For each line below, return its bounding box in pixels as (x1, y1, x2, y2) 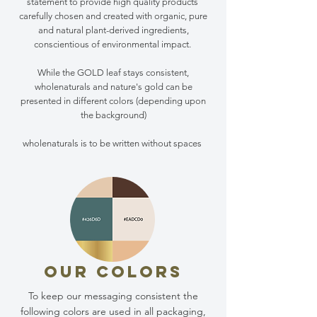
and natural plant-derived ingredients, (38, 25, 189, 36)
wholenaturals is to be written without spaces (23, 138, 204, 149)
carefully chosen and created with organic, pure (19, 11, 207, 22)
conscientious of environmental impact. (33, 39, 193, 50)
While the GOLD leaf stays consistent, (38, 67, 189, 79)
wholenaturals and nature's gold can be (34, 81, 192, 93)
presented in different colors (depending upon (21, 96, 206, 107)
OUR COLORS (44, 262, 183, 282)
